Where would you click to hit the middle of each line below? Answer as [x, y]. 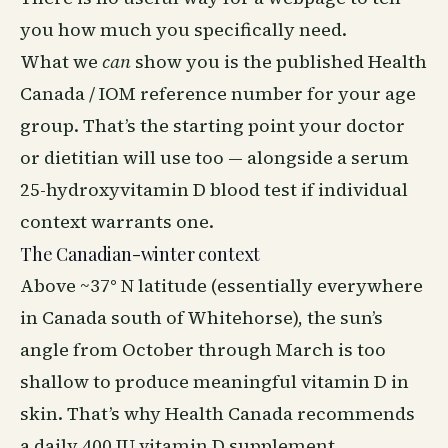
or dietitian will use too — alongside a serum [214, 157]
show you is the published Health [279, 61]
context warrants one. [117, 221]
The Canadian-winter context [140, 254]
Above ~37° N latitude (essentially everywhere [221, 285]
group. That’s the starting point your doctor [212, 125]
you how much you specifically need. [183, 29]
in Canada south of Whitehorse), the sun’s [201, 317]
